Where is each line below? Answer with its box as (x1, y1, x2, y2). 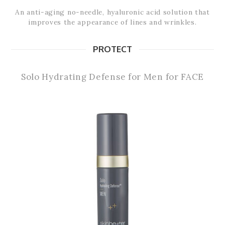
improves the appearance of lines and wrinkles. (28, 18, 197, 27)
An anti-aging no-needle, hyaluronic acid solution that (15, 8, 210, 17)
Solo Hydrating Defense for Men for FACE (21, 71, 204, 83)
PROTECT (93, 44, 132, 55)
